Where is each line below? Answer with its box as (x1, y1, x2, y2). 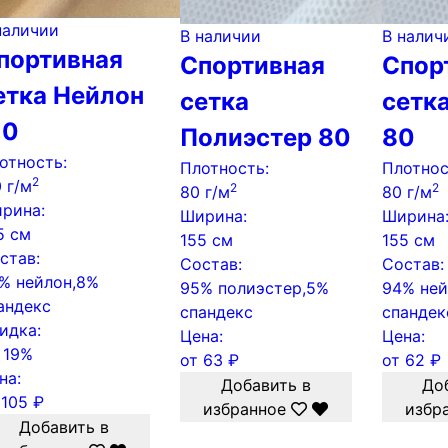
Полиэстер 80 (179, 123, 351, 152)
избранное (203, 399, 287, 419)
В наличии (179, 26, 261, 46)
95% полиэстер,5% (179, 278, 329, 298)
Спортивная (179, 51, 325, 80)
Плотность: (179, 158, 269, 178)
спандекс (179, 302, 253, 322)
